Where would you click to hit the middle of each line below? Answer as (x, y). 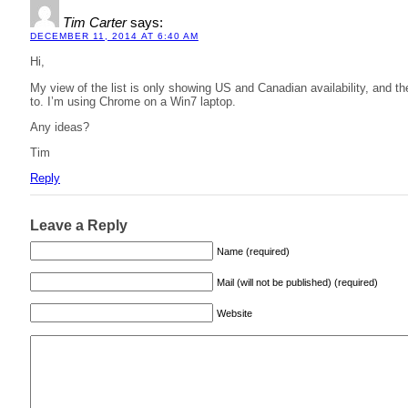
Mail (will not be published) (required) (297, 283)
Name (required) (253, 252)
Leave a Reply (79, 225)
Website (235, 314)
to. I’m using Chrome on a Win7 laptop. (133, 101)
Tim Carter (95, 23)
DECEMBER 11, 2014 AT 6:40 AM (114, 36)
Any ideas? (60, 127)
